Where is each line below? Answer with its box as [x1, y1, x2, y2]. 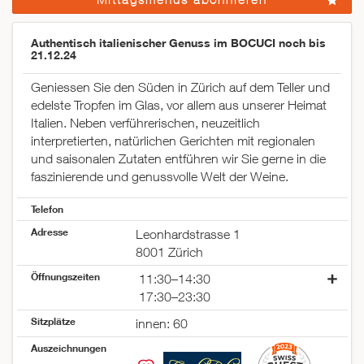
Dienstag [31, 325, 80, 340]
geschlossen [135, 307, 210, 323]
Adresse [31, 225, 68, 239]
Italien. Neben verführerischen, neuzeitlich [31, 115, 260, 131]
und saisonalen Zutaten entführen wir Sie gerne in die [31, 151, 326, 167]
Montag [31, 307, 74, 323]
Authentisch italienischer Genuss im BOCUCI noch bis [31, 36, 326, 50]
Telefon [31, 202, 63, 216]
